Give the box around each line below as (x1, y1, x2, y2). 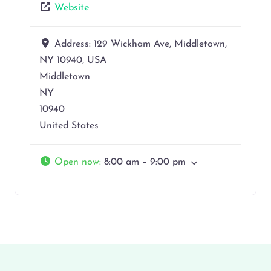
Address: (54, 39, 94, 50)
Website (54, 3, 89, 13)
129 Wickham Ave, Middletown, (94, 39, 227, 50)
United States (39, 121, 99, 131)
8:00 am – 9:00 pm (104, 157, 186, 168)
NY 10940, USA (39, 56, 106, 66)
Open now (54, 157, 99, 168)
